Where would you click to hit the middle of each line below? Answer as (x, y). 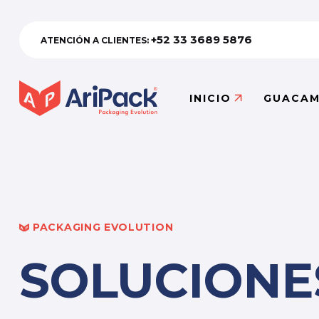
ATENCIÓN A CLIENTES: (96, 40)
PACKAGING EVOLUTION (103, 227)
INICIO (211, 98)
